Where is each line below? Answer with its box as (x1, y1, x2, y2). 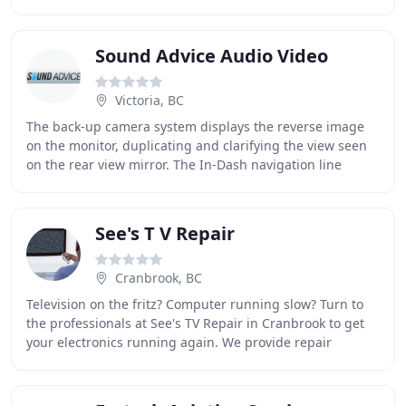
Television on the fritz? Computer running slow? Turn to (26, 295, 363, 313)
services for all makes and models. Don (26, 353, 264, 370)
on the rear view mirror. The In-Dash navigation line (26, 156, 342, 173)
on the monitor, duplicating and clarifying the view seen (26, 137, 367, 154)
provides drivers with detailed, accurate (26, 175, 268, 192)
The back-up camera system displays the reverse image (26, 118, 364, 135)
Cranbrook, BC (115, 269, 202, 286)
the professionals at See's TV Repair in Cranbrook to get (26, 314, 364, 332)
